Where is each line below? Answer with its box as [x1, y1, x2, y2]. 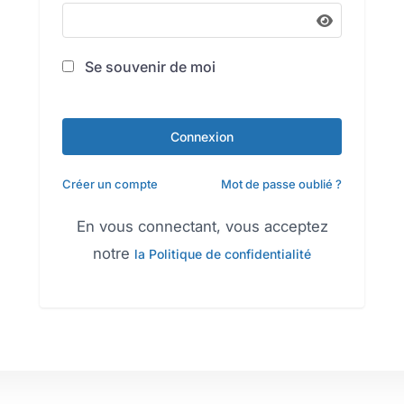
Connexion [170, 129, 234, 144]
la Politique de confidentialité [134, 246, 311, 262]
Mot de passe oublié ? [221, 177, 342, 191]
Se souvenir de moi [81, 58, 216, 76]
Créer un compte [62, 177, 158, 191]
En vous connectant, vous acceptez [76, 217, 328, 235]
